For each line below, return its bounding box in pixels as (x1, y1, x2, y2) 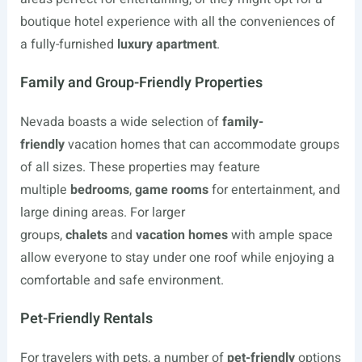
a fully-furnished (19, 35, 117, 54)
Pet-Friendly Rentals (19, 308, 153, 330)
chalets (65, 225, 107, 245)
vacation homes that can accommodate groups (64, 135, 339, 154)
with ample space (227, 225, 333, 245)
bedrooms (69, 180, 129, 200)
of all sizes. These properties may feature (19, 158, 260, 177)
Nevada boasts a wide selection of (19, 112, 222, 132)
